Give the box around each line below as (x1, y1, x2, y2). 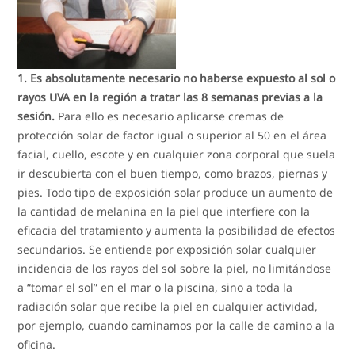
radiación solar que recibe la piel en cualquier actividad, (17, 298, 319, 314)
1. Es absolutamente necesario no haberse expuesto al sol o (17, 70, 336, 86)
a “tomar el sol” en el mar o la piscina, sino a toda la (17, 279, 293, 295)
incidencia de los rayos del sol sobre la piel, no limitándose (17, 260, 332, 276)
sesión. (17, 108, 55, 124)
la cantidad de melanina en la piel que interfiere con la (17, 203, 311, 219)
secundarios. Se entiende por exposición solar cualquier (17, 241, 317, 257)
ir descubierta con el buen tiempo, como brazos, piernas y (17, 165, 328, 181)
